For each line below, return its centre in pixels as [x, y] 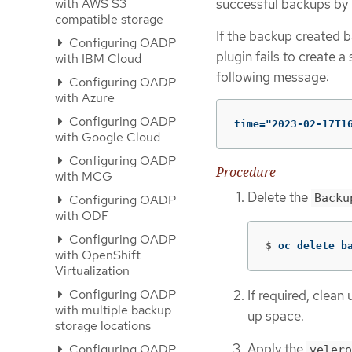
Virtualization [92, 271]
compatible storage [109, 19]
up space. [276, 315]
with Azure [85, 98]
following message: [273, 77]
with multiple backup [113, 310]
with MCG [84, 176]
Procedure [246, 172]
